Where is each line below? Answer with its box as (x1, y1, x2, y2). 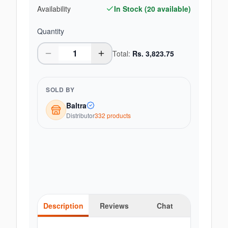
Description (43, 201, 83, 211)
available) (155, 4, 191, 14)
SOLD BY (46, 85, 75, 94)
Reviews (99, 201, 129, 211)
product (105, 111, 128, 120)
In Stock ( (114, 4, 147, 14)
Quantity (37, 26, 64, 36)
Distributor (66, 111, 95, 120)
